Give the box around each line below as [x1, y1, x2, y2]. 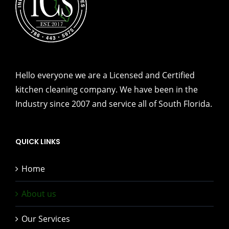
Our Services [21, 213, 70, 225]
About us [21, 188, 56, 200]
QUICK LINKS [15, 136, 60, 147]
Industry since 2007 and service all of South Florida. [15, 98, 212, 110]
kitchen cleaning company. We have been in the [15, 84, 198, 96]
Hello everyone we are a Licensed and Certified [15, 70, 195, 81]
